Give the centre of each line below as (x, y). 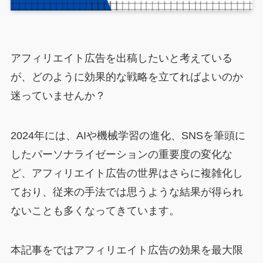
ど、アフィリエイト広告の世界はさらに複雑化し (127, 173)
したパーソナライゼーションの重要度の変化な (121, 154)
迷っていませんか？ (58, 95)
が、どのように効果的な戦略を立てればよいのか (127, 77)
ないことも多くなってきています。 (95, 210)
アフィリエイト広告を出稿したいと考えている (121, 58)
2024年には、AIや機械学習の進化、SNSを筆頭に (128, 135)
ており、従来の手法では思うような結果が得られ (127, 192)
